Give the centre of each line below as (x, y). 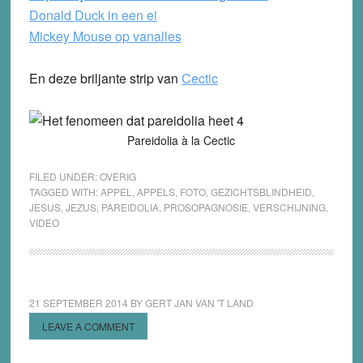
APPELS (156, 192)
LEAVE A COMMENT (88, 327)
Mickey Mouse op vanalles (105, 36)
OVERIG (117, 177)
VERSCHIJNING (289, 207)
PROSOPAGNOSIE (205, 207)
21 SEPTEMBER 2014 (78, 303)
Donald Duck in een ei (93, 15)
